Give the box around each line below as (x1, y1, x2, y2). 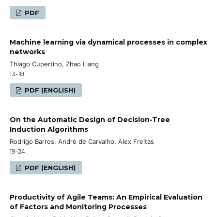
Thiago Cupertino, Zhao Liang (10, 60, 99, 68)
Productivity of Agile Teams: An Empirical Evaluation (10, 192, 202, 201)
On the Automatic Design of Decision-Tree (10, 115, 170, 124)
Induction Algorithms (10, 124, 88, 134)
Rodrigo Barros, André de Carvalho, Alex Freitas (10, 137, 154, 145)
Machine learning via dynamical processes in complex (10, 37, 207, 46)
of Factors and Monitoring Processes (10, 202, 147, 211)
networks (10, 47, 45, 56)
